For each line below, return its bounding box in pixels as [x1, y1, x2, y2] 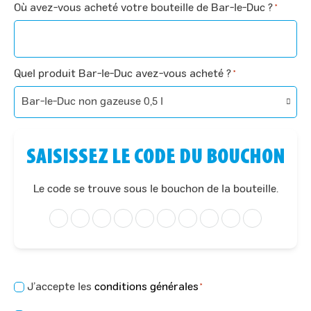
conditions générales [94, 281, 199, 293]
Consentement [13, 280, 87, 292]
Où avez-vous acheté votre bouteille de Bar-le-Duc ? [14, 3, 273, 15]
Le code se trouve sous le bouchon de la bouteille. [33, 184, 278, 196]
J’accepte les [27, 281, 94, 293]
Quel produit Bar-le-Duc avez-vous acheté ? [14, 69, 231, 81]
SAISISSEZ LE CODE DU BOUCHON [26, 144, 285, 168]
